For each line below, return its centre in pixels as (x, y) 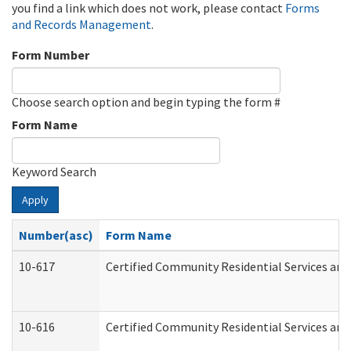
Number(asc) (56, 235)
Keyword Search (54, 172)
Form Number (51, 55)
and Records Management (81, 24)
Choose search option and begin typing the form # (146, 102)
